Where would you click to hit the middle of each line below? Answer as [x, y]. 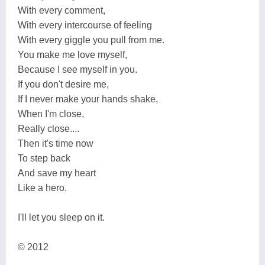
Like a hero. [42, 188]
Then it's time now [56, 143]
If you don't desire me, [63, 84]
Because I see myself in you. [77, 69]
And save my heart [57, 173]
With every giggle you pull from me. [91, 40]
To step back [44, 158]
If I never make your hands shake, [88, 99]
